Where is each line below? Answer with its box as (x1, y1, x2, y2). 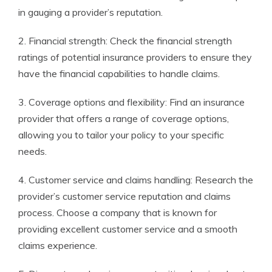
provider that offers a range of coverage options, (18, 112, 229, 125)
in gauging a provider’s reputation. (18, 6, 163, 19)
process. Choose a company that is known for (18, 206, 217, 219)
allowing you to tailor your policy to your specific (18, 129, 224, 141)
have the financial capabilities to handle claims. (18, 67, 220, 80)
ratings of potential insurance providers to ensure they (18, 51, 252, 64)
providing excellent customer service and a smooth (18, 223, 237, 236)
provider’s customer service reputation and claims (18, 190, 231, 203)
